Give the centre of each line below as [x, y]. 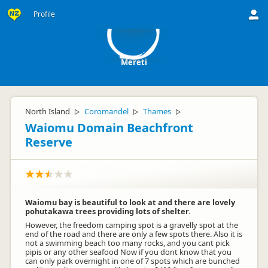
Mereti [134, 62]
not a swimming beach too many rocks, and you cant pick [127, 243]
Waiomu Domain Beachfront [109, 128]
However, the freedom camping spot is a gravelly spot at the [132, 225]
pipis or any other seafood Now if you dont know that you [128, 252]
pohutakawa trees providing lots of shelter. [108, 211]
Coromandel [106, 111]
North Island [48, 111]
